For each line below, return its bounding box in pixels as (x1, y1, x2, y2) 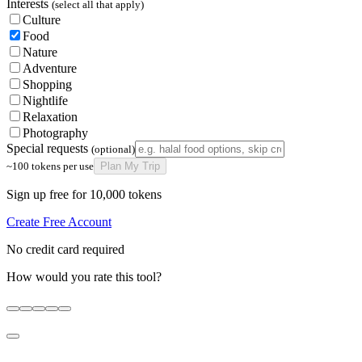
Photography (23, 126, 88, 141)
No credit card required (6, 242, 124, 257)
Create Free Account (6, 215, 112, 229)
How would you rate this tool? (6, 270, 162, 284)
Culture (23, 13, 61, 27)
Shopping (23, 78, 72, 92)
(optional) (91, 143, 135, 156)
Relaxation (23, 110, 78, 124)
